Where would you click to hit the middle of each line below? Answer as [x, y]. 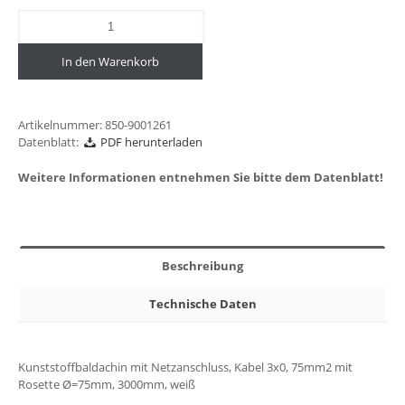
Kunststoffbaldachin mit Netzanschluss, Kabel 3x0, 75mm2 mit [185, 367]
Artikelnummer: [61, 125]
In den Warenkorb [110, 62]
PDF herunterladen [150, 142]
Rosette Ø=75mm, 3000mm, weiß [107, 385]
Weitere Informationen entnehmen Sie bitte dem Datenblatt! [201, 178]
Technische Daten [202, 304]
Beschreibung [202, 266]
